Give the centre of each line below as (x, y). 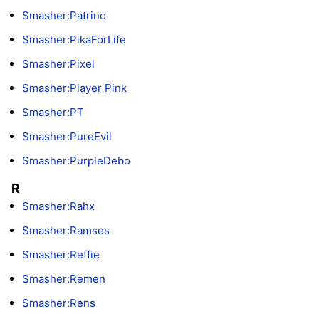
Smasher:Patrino (64, 16)
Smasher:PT (53, 113)
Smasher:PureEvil (67, 137)
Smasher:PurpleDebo (76, 161)
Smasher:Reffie (61, 255)
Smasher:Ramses (66, 231)
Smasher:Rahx (58, 206)
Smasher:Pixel (58, 64)
